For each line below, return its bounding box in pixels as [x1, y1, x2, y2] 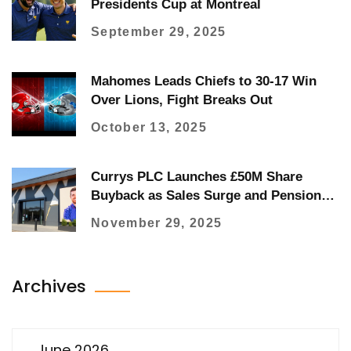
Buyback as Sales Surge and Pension [91, 187, 321, 203]
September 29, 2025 [91, 24, 226, 38]
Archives [12, 274, 91, 299]
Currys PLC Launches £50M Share [91, 168, 302, 184]
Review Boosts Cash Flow [91, 206, 252, 222]
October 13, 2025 [91, 120, 207, 134]
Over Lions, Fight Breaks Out [91, 92, 273, 107]
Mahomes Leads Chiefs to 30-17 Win [91, 73, 317, 89]
